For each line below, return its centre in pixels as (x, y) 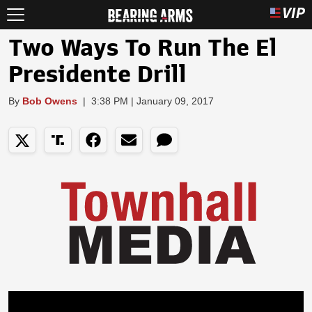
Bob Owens (50, 101)
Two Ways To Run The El (143, 48)
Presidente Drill (97, 75)
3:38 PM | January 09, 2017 (153, 101)
